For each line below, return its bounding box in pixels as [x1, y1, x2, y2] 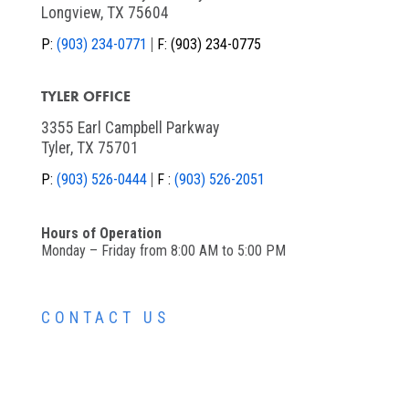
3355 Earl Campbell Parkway [40, 119, 219, 138]
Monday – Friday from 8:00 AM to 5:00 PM [40, 242, 286, 260]
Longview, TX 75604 [40, 4, 169, 23]
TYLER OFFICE [40, 88, 131, 106]
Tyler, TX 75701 [40, 139, 139, 158]
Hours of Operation [40, 225, 162, 243]
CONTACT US [40, 309, 170, 328]
